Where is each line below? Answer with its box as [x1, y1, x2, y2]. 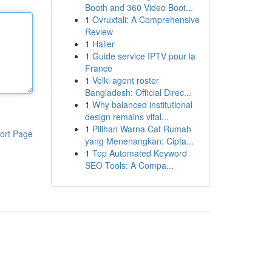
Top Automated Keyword [92, 147, 187, 159]
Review [84, 25, 113, 38]
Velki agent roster [92, 74, 159, 86]
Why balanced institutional [92, 98, 192, 110]
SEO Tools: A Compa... [84, 159, 174, 171]
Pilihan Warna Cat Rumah [92, 123, 191, 135]
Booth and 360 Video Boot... [84, 1, 193, 13]
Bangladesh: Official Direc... [84, 86, 191, 98]
